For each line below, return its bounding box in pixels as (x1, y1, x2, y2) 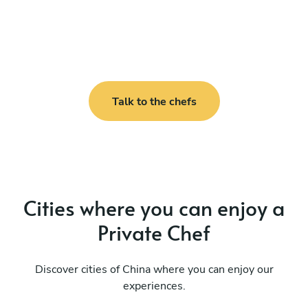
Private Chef (98, 217, 210, 246)
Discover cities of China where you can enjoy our (34, 261, 274, 277)
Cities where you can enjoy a (23, 192, 285, 221)
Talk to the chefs (111, 93, 197, 109)
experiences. (122, 278, 186, 294)
